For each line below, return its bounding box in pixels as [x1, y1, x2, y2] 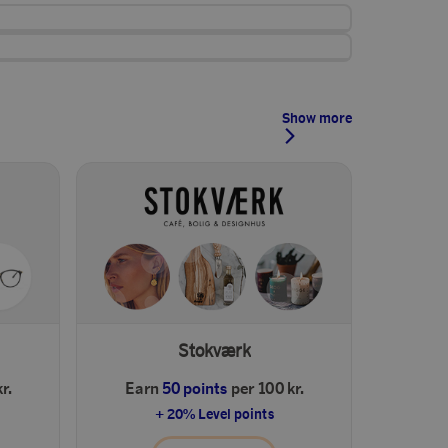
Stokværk [177, 338, 251, 361]
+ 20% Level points [154, 404, 274, 422]
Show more [282, 108, 352, 126]
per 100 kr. [230, 377, 304, 397]
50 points [161, 377, 227, 397]
